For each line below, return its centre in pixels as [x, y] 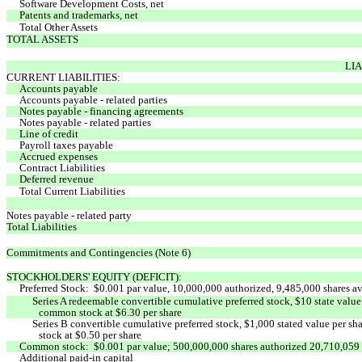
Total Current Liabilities [72, 191]
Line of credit [49, 133]
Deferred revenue [57, 179]
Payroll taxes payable [66, 145]
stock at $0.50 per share [90, 335]
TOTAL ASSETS [42, 39]
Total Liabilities [42, 226]
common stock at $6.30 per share [110, 312]
